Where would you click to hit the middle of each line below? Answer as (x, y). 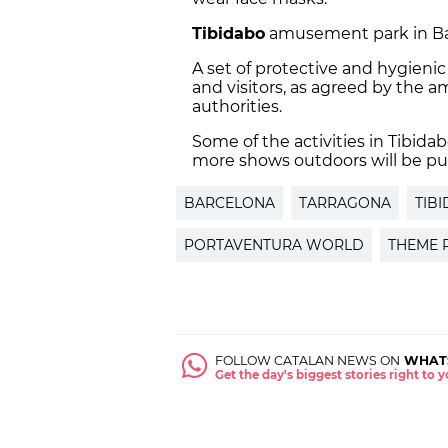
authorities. (237, 107)
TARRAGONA (345, 203)
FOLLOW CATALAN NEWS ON (308, 361)
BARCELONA (229, 203)
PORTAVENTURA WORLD (274, 245)
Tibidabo (228, 34)
